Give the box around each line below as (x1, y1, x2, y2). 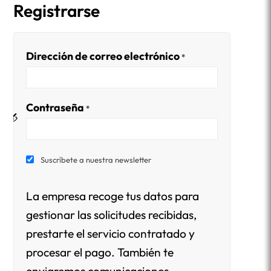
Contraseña (26, 100, 87, 114)
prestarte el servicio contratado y (26, 226, 195, 241)
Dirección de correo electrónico (26, 49, 182, 63)
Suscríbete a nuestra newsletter (41, 155, 152, 165)
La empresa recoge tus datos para (26, 189, 200, 204)
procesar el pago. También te (26, 245, 174, 260)
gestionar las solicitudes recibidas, (26, 207, 197, 223)
